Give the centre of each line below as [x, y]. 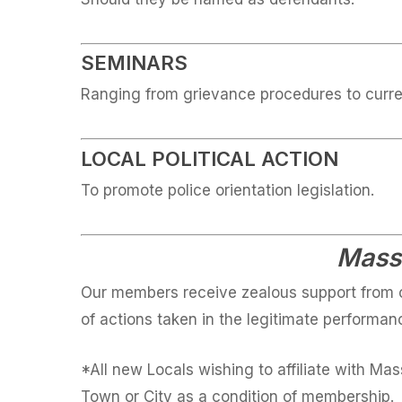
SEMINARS [135, 63]
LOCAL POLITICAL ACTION [210, 158]
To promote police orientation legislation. [228, 190]
